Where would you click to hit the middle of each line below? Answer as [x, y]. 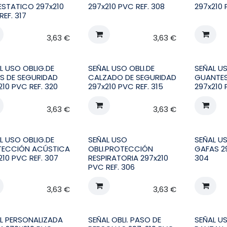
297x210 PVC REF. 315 [126, 87]
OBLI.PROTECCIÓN [121, 148]
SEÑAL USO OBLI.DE [122, 68]
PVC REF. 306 [112, 167]
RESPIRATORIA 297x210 [128, 158]
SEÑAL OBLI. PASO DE [125, 219]
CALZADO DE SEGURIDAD [133, 78]
